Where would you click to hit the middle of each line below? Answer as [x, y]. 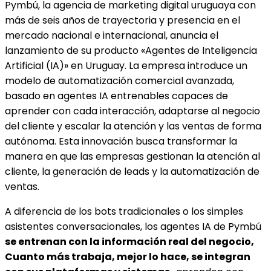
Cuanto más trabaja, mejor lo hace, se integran [128, 256]
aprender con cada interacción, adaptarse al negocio [132, 111]
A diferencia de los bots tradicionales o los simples [124, 211]
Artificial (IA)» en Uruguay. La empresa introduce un [126, 65]
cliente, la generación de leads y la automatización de [132, 171]
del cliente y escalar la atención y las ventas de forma [133, 126]
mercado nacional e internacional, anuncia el [112, 35]
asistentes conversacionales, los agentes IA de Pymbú [133, 226]
